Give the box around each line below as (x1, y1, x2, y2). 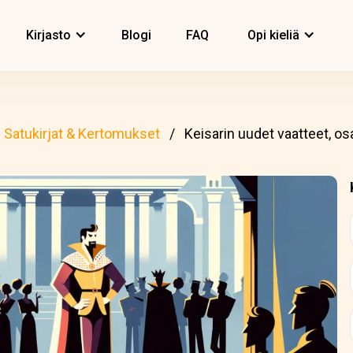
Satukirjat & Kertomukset (4, 125, 160, 142)
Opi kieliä (247, 28, 299, 43)
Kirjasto (26, 28, 71, 43)
